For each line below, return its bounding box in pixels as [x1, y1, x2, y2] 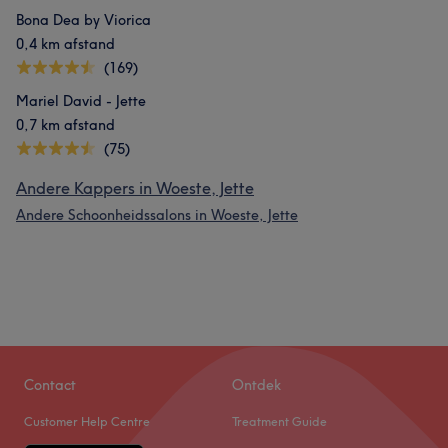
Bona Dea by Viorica [16, 11, 151, 29]
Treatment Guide [232, 414, 327, 429]
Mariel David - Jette [16, 92, 146, 110]
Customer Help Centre [24, 414, 150, 429]
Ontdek [232, 376, 281, 394]
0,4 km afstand [16, 35, 115, 53]
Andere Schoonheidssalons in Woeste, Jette [16, 206, 298, 224]
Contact [24, 376, 76, 394]
